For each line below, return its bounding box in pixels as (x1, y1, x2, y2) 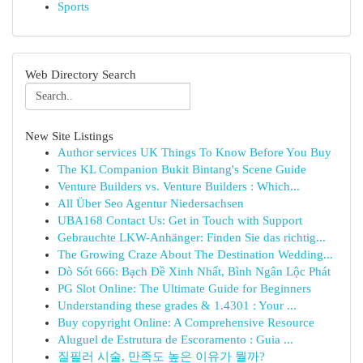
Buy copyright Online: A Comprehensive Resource (58, 316, 314, 329)
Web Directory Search (25, 67, 136, 81)
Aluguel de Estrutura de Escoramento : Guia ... (58, 333, 293, 346)
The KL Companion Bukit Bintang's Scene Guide (58, 163, 306, 176)
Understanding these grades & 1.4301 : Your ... (58, 299, 297, 312)
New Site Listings (25, 129, 113, 143)
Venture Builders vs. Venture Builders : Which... (58, 180, 300, 193)
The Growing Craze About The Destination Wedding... (58, 248, 333, 261)
